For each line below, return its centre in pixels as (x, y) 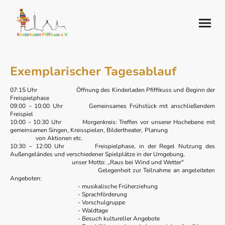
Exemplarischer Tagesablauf (93, 72)
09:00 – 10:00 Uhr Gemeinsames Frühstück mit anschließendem (113, 106)
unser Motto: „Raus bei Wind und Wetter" (97, 162)
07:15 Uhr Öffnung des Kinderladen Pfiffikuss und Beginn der (113, 90)
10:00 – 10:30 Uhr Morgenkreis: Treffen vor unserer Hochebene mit (113, 122)
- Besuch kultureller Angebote (86, 219)
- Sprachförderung (69, 195)
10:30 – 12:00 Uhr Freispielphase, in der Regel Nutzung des (113, 146)
